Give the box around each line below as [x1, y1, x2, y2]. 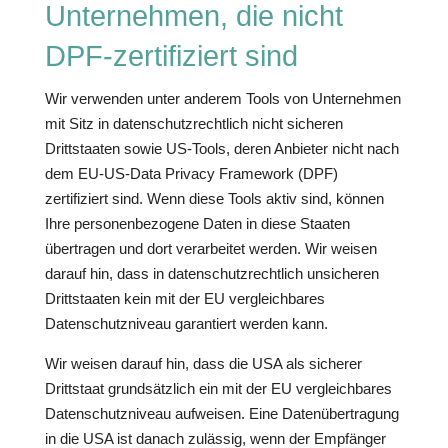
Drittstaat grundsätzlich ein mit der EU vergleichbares [44, 380, 392, 397]
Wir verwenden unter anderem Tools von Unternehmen [44, 90, 401, 107]
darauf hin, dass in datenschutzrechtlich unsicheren [44, 265, 379, 282]
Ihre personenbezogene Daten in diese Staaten [44, 215, 350, 232]
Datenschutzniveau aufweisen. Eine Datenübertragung [44, 405, 399, 422]
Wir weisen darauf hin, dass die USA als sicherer [44, 355, 362, 372]
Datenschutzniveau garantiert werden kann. [44, 315, 328, 332]
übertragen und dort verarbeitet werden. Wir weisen [44, 240, 377, 257]
